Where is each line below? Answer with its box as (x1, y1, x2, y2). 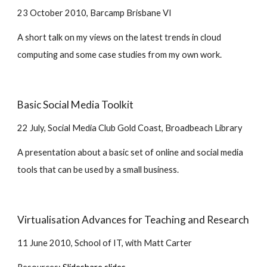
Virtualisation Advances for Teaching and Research (17, 213, 250, 226)
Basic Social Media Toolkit (17, 98, 134, 111)
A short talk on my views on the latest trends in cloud (17, 32, 222, 42)
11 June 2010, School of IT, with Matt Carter (17, 238, 193, 248)
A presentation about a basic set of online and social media (17, 147, 244, 157)
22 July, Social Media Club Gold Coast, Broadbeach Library (17, 123, 243, 133)
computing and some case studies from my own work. (17, 49, 222, 60)
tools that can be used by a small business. (17, 164, 179, 175)
